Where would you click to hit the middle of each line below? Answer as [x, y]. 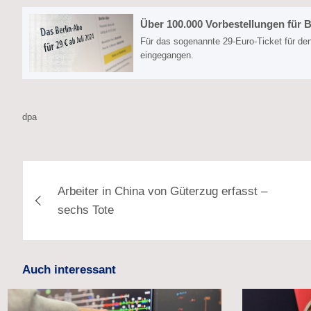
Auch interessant [69, 270]
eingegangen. [167, 55]
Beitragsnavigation [114, 174]
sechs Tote [86, 210]
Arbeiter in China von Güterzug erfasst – [162, 192]
